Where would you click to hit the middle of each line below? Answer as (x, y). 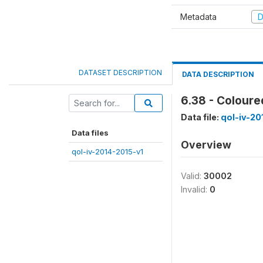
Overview (206, 145)
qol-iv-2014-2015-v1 (107, 151)
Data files (90, 133)
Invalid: (195, 189)
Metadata (198, 16)
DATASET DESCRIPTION (120, 73)
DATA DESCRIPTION (218, 74)
